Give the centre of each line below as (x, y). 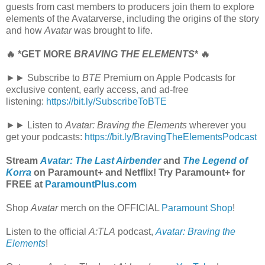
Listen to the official (47, 231)
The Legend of (215, 160)
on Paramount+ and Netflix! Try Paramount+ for (138, 172)
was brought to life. (112, 30)
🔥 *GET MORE (40, 54)
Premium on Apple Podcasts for (168, 77)
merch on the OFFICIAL (110, 208)
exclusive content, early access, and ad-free (97, 89)
